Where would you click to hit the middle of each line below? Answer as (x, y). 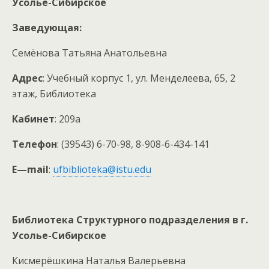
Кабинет (33, 119)
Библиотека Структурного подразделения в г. (130, 219)
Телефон (35, 144)
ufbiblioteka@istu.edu (102, 169)
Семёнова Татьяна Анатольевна (89, 53)
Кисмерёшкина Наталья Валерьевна (99, 260)
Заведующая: (47, 27)
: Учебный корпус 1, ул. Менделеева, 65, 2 (139, 78)
